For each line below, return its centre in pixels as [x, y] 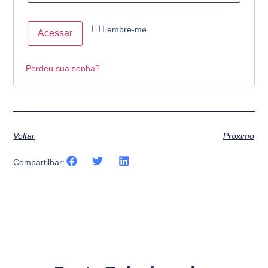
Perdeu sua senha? [63, 68]
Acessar [55, 33]
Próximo [238, 136]
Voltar [24, 136]
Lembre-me [125, 29]
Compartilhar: [39, 162]
